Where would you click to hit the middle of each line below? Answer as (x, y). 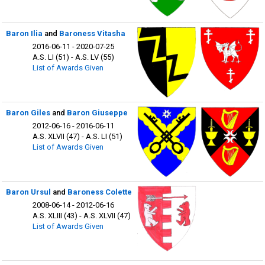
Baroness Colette (99, 192)
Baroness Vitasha (92, 34)
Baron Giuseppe (97, 113)
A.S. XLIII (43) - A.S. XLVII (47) (82, 215)
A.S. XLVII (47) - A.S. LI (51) (77, 136)
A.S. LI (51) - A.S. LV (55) (73, 57)
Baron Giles (28, 113)
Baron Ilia (24, 34)
